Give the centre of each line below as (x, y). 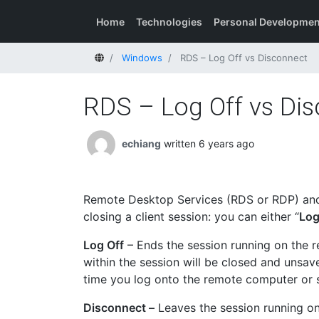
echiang (141, 143)
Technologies (169, 21)
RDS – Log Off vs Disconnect (244, 58)
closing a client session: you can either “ (191, 216)
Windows (142, 58)
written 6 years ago (209, 143)
